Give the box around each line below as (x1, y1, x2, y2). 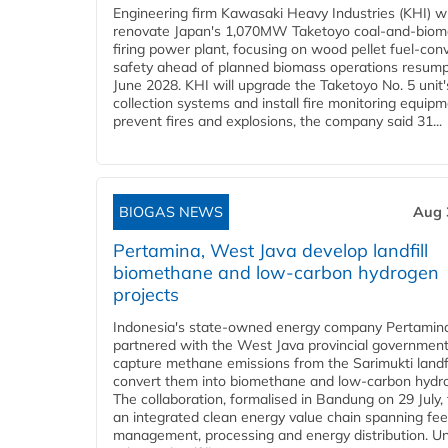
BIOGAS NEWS (119, 203, 223, 222)
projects (113, 283, 179, 307)
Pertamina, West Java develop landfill (113, 239, 428, 263)
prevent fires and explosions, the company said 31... (113, 112, 442, 131)
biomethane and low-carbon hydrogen (113, 261, 439, 285)
